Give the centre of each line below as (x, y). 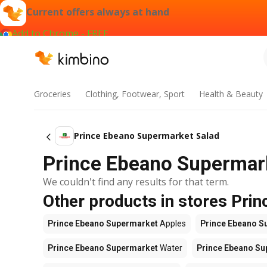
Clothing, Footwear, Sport (135, 94)
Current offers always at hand (98, 12)
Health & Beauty (231, 94)
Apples (172, 223)
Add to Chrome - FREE (60, 33)
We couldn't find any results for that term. (136, 182)
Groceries (52, 94)
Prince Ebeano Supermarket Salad (147, 136)
